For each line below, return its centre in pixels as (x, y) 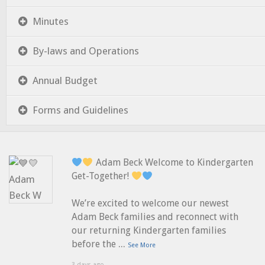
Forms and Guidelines (80, 110)
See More (142, 245)
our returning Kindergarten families (149, 231)
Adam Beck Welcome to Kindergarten (173, 163)
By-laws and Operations (86, 51)
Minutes (51, 22)
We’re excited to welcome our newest (151, 203)
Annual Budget (65, 81)
